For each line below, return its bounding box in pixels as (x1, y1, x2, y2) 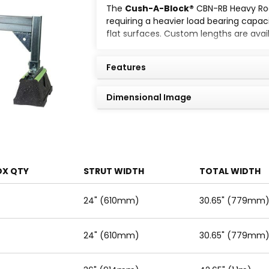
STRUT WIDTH (83, 165, 145, 177)
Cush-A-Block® (125, 2, 194, 14)
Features (106, 61, 146, 73)
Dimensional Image (106, 91, 192, 103)
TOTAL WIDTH (199, 165, 261, 177)
